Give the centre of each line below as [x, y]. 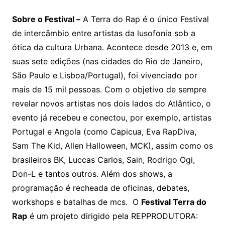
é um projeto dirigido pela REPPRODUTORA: [112, 216]
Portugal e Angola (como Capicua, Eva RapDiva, [104, 131]
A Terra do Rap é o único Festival [144, 19]
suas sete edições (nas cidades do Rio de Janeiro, [107, 61]
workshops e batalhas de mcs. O [76, 202]
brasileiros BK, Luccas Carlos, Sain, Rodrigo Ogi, [103, 159]
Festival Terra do [174, 202]
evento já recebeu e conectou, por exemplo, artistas [111, 117]
